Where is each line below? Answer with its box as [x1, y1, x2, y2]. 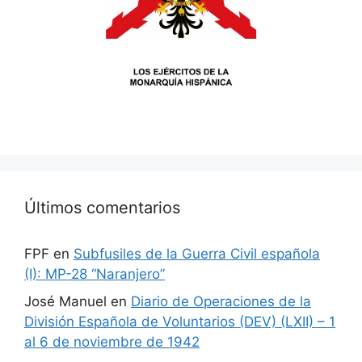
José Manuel [24, 293, 107, 309]
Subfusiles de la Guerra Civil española [74, 246, 320, 263]
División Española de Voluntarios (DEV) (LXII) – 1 [24, 313, 335, 330]
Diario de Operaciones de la [131, 293, 311, 309]
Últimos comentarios [24, 198, 180, 218]
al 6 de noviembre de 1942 [24, 333, 200, 350]
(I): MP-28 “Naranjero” [24, 266, 165, 283]
